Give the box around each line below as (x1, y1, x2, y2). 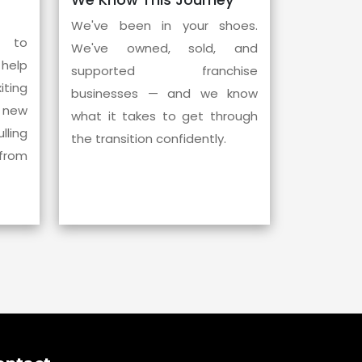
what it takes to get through (71, 107, 258, 124)
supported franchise (71, 61, 258, 79)
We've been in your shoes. (71, 16, 258, 34)
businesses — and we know (71, 84, 258, 102)
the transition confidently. (71, 129, 226, 147)
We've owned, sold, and (71, 39, 258, 57)
